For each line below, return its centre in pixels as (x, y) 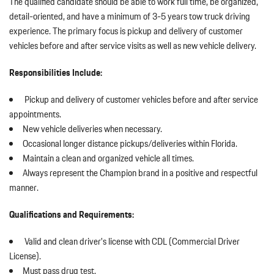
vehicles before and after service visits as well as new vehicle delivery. (133, 46)
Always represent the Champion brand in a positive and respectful (140, 173)
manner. (24, 188)
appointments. (35, 114)
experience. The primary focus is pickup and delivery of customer (126, 31)
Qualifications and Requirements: (72, 215)
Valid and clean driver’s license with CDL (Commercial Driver (131, 242)
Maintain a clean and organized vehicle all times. (108, 158)
